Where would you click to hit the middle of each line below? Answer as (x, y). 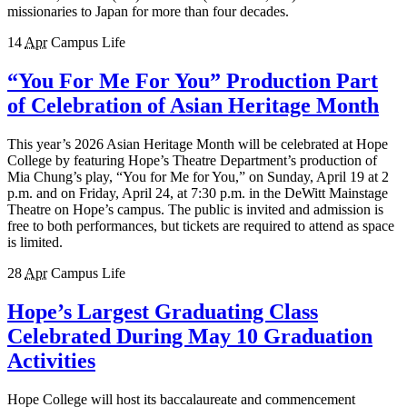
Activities (51, 360)
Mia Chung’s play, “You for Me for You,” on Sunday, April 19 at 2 (198, 176)
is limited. (35, 242)
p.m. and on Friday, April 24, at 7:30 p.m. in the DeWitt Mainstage (198, 193)
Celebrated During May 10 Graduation (190, 336)
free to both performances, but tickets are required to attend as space (201, 225)
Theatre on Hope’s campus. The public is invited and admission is (195, 209)
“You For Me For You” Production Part (193, 80)
